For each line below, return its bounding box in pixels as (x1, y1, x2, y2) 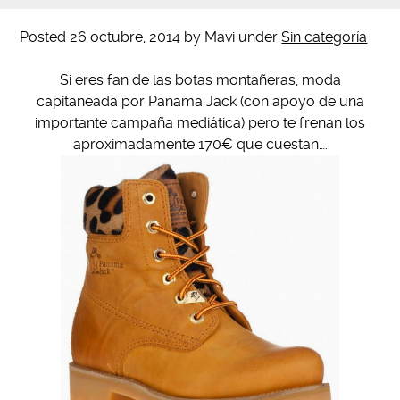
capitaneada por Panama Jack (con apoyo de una (36, 93, 364, 110)
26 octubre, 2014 (70, 29, 181, 46)
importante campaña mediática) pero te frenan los (35, 114, 365, 131)
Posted (20, 29, 71, 46)
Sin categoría (281, 29, 368, 46)
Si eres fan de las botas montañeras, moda (59, 71, 341, 88)
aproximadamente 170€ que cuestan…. (72, 136, 328, 153)
